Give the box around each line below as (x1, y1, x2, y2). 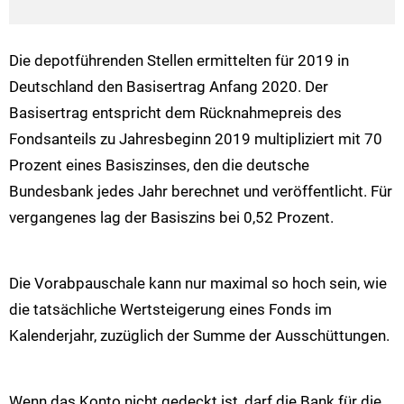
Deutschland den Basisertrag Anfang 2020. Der (9, 78, 328, 96)
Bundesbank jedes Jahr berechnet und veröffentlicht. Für (9, 182, 392, 201)
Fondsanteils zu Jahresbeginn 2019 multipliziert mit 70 (9, 130, 382, 149)
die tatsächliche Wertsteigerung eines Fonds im (9, 300, 332, 319)
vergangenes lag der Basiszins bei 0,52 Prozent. (9, 208, 334, 227)
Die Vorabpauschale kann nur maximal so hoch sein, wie (9, 274, 387, 293)
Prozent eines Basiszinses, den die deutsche (9, 156, 309, 175)
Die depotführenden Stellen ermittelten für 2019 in (9, 51, 349, 70)
